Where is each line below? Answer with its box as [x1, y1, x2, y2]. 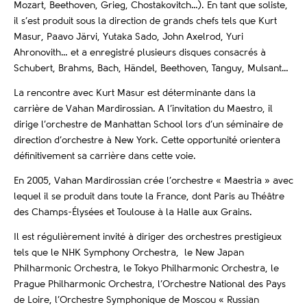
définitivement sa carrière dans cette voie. [14, 151, 196, 162]
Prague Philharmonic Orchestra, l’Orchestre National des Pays [14, 279, 286, 289]
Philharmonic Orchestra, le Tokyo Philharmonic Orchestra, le [14, 263, 279, 273]
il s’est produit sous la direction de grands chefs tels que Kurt [14, 16, 277, 27]
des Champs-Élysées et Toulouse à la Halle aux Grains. [14, 208, 252, 218]
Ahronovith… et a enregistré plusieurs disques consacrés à [14, 48, 266, 58]
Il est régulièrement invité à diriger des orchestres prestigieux [14, 232, 282, 242]
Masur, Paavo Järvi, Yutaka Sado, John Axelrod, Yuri [14, 32, 243, 42]
